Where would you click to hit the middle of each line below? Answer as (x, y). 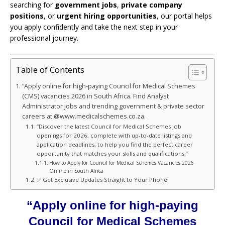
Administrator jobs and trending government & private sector (113, 106)
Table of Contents (50, 70)
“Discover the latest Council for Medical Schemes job (109, 126)
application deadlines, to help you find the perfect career (115, 144)
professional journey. (44, 38)
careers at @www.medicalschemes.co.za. (84, 116)
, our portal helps (184, 16)
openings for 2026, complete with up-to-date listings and (115, 135)
